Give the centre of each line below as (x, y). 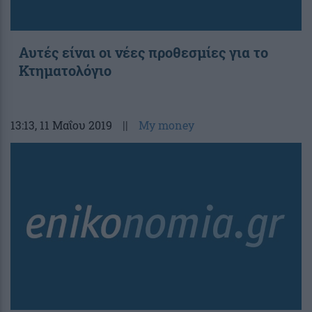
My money (166, 125)
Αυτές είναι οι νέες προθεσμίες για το (143, 52)
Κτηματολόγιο (65, 70)
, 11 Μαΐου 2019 (73, 125)
